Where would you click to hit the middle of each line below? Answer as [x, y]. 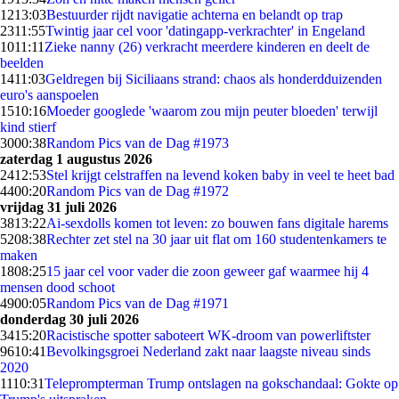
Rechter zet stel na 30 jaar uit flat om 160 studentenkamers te [216, 239]
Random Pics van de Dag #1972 [138, 191]
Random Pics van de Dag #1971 [138, 303]
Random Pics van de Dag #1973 [138, 143]
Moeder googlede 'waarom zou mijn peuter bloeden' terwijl [212, 111]
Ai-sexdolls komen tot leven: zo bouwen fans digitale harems [217, 223]
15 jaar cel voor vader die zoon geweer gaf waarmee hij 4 [208, 271]
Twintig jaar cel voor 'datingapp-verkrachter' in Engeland [205, 31]
